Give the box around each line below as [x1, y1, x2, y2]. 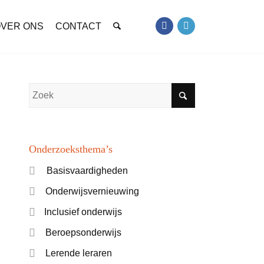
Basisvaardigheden [46, 166, 128, 176]
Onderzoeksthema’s [28, 143, 113, 155]
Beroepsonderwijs [45, 227, 121, 237]
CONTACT [55, 21, 102, 31]
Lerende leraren [45, 248, 112, 258]
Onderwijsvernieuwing [45, 186, 139, 196]
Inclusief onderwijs [44, 207, 122, 217]
